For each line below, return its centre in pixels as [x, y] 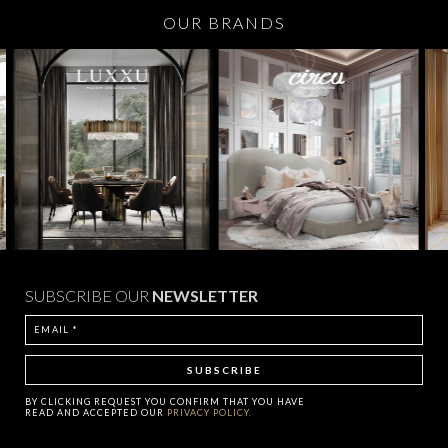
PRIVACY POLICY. [209, 412]
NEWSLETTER [205, 295]
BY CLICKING [59, 401]
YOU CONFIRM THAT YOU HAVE [223, 401]
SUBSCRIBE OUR [88, 295]
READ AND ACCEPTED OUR [96, 412]
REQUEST [118, 401]
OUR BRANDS [224, 23]
